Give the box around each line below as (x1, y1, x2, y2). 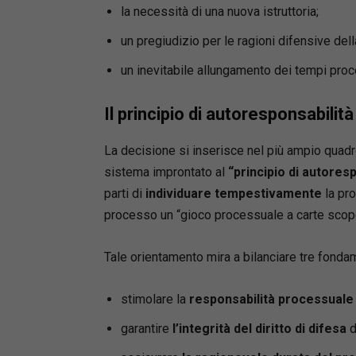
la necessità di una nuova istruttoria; (120, 3, 319, 19)
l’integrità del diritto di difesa (172, 320, 346, 336)
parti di (103, 185, 142, 201)
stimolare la (120, 291, 189, 307)
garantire (120, 320, 172, 336)
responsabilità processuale (188, 291, 354, 307)
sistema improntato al (103, 164, 228, 180)
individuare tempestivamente (141, 185, 322, 201)
